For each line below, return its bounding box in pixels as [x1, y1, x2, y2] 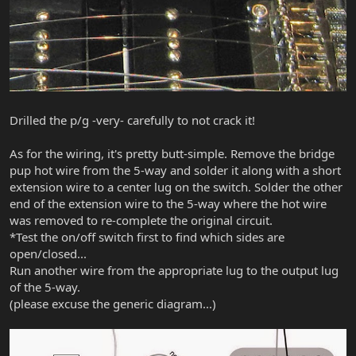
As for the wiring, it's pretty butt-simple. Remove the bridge [10, 145, 335, 162]
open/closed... [10, 246, 87, 262]
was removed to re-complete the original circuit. [10, 212, 273, 229]
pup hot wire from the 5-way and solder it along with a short [10, 162, 341, 179]
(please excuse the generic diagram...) [10, 296, 216, 312]
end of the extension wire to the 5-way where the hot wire [10, 195, 327, 212]
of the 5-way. [10, 279, 80, 296]
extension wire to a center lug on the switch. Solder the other [10, 179, 342, 195]
